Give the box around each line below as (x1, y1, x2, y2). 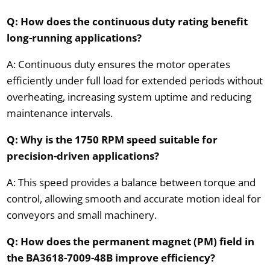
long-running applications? (6, 30, 142, 45)
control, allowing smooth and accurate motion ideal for (6, 191, 261, 206)
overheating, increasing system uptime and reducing (6, 89, 251, 104)
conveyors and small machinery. (6, 207, 157, 222)
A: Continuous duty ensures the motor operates (6, 57, 230, 71)
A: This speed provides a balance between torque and (6, 175, 256, 189)
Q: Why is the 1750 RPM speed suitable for (6, 132, 218, 146)
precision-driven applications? (6, 148, 159, 163)
